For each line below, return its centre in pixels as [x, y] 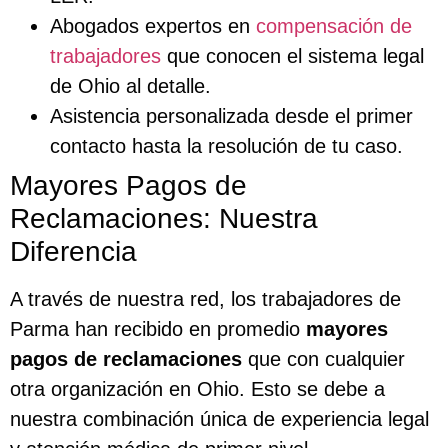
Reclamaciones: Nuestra [164, 218]
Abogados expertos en [153, 25]
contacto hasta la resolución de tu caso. [226, 145]
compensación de [334, 25]
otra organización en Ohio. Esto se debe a [197, 388]
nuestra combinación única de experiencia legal [219, 418]
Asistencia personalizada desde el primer [231, 115]
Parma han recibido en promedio [158, 328]
